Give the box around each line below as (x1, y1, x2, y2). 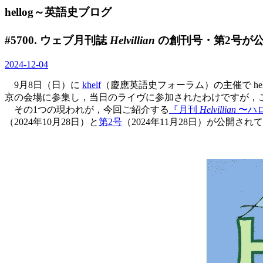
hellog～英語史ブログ (5, 6, 112, 18)
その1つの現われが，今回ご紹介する (5, 104, 169, 114)
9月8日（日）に (5, 79, 82, 90)
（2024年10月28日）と (5, 116, 99, 127)
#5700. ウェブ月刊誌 (5, 34, 110, 46)
